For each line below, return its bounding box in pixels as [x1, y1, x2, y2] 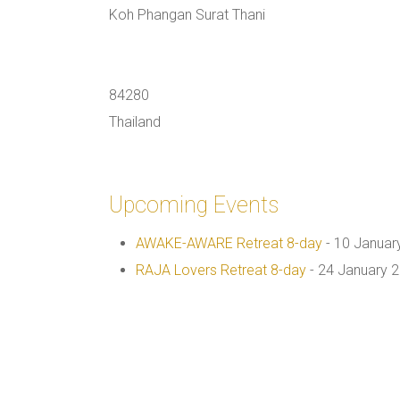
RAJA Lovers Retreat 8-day [136, 262, 306, 279]
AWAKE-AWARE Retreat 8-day [136, 235, 322, 252]
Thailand [109, 113, 161, 130]
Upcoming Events [109, 192, 279, 218]
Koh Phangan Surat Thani [109, 6, 265, 23]
